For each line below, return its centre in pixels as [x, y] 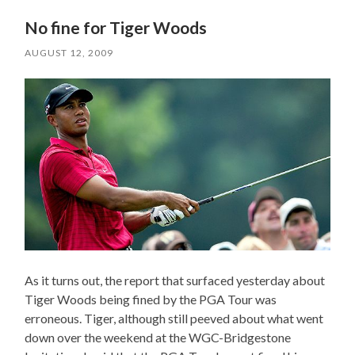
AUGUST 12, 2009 [69, 53]
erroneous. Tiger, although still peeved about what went [174, 319]
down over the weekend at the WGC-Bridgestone [158, 338]
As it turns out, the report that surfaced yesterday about [175, 281]
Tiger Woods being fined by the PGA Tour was [151, 300]
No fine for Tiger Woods [116, 28]
